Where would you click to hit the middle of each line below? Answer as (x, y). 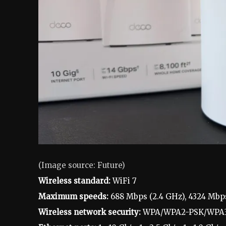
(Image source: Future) (82, 165)
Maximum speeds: (73, 197)
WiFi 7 (124, 181)
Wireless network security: (91, 212)
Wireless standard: (74, 181)
